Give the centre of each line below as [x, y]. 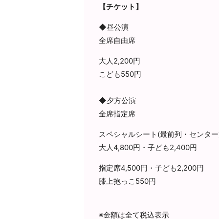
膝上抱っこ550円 [127, 181]
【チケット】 [120, 6]
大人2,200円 [119, 61]
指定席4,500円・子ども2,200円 [151, 168]
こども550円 [120, 74]
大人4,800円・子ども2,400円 [148, 147]
